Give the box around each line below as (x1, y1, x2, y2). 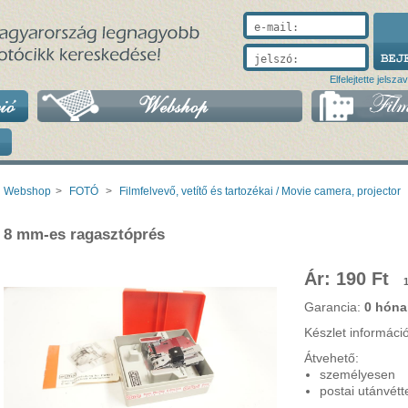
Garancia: (304, 300, 364, 314)
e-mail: (254, 21, 299, 34)
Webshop (4, 185, 51, 198)
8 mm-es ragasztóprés (4, 226, 165, 243)
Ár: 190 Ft (304, 269, 394, 289)
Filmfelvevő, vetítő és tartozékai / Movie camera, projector (119, 185, 401, 198)
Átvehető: (304, 351, 359, 365)
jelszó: (254, 53, 299, 66)
